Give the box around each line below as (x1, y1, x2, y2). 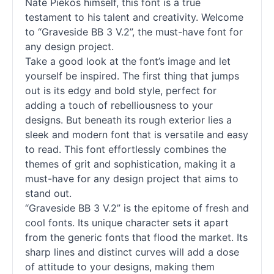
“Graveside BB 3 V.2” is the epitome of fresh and (25, 202, 249, 214)
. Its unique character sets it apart (72, 217, 229, 229)
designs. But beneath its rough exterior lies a (25, 114, 232, 126)
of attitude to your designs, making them (25, 261, 215, 273)
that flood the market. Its (129, 231, 248, 243)
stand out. (25, 187, 72, 199)
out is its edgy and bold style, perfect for (25, 84, 217, 97)
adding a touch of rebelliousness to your (25, 99, 213, 111)
